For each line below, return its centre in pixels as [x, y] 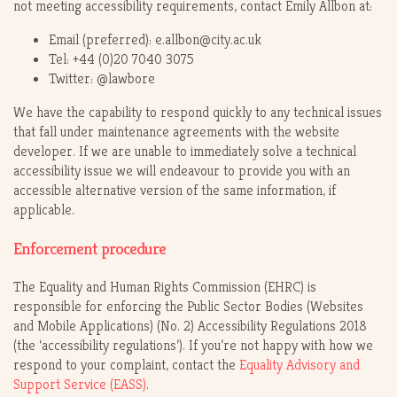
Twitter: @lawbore [102, 79]
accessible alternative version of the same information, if [175, 191]
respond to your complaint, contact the [126, 365]
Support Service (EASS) [80, 385]
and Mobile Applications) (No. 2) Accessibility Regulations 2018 [190, 326]
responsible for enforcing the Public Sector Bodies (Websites [188, 307]
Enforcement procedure [90, 249]
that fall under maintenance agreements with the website [176, 132]
